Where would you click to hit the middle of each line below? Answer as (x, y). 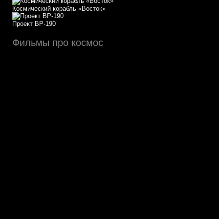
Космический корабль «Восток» (59, 9)
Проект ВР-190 (34, 24)
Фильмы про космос (58, 43)
